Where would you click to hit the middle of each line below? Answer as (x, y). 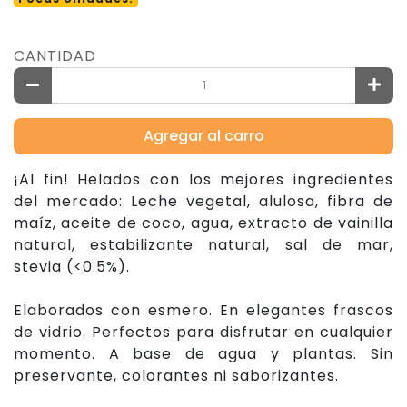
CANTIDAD (55, 56)
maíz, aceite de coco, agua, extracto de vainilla (203, 223)
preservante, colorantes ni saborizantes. (176, 376)
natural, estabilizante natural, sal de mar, (203, 245)
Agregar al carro (203, 136)
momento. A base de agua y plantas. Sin (203, 354)
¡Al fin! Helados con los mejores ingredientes (203, 179)
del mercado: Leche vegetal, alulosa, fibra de (203, 201)
